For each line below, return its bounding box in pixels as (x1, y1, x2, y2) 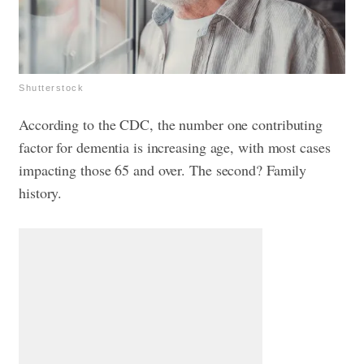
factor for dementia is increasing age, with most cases (19, 136, 331, 157)
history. (19, 182, 63, 202)
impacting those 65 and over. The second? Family (19, 159, 307, 180)
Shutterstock (19, 82, 84, 93)
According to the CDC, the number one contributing (19, 114, 323, 134)
